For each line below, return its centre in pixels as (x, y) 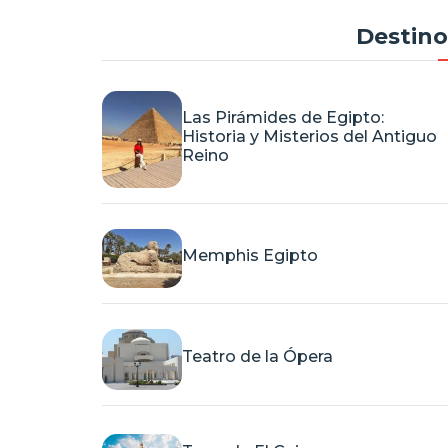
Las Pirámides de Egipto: (283, 118)
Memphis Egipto (250, 256)
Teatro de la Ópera (257, 357)
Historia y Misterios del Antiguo (309, 137)
